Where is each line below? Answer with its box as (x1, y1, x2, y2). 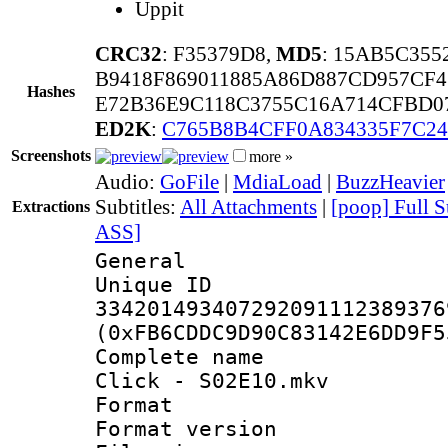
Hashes (27, 82, 75, 100)
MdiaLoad (233, 169, 322, 194)
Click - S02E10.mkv (95, 368, 329, 393)
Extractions (12, 197, 90, 215)
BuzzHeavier (336, 169, 445, 194)
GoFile (160, 169, 219, 194)
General (95, 248, 186, 273)
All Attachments (180, 194, 317, 219)
